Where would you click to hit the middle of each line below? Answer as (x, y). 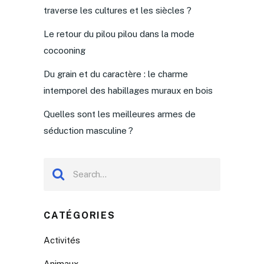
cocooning (64, 51)
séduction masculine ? (88, 131)
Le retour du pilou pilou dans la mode (119, 34)
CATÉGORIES (79, 216)
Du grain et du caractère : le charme (115, 74)
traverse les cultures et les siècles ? (117, 11)
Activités (62, 240)
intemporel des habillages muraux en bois (128, 91)
